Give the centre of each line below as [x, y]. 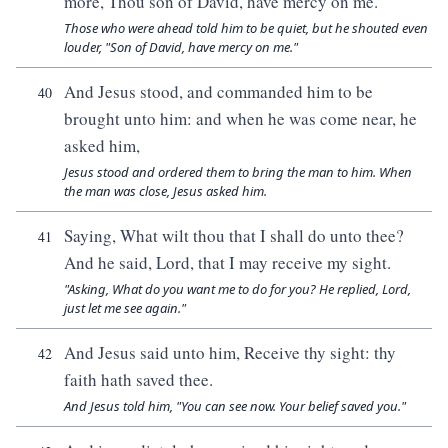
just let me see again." [125, 308]
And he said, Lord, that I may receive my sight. [227, 262]
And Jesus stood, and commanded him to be [218, 91]
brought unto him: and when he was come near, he [240, 118]
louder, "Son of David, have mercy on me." [181, 47]
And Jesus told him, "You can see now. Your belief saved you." [235, 406]
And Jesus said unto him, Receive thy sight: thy [230, 352]
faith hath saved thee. [138, 379]
